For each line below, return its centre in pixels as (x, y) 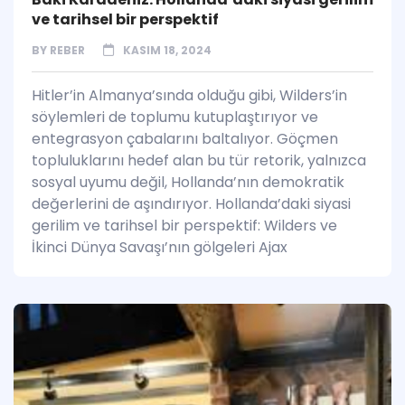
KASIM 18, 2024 (167, 51)
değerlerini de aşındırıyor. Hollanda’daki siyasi (191, 204)
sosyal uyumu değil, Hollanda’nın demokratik (188, 183)
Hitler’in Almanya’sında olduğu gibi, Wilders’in (189, 96)
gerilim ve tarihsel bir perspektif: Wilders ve (184, 226)
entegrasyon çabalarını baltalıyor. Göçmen (185, 139)
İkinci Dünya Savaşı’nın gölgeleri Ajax (160, 248)
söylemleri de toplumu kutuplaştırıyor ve (175, 118)
